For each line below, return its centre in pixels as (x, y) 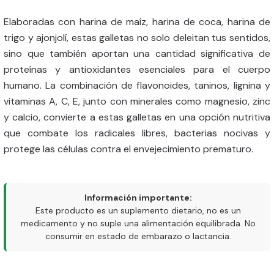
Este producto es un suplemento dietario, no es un (138, 210)
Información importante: (138, 198)
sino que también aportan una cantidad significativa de (137, 54)
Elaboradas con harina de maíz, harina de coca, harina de (137, 22)
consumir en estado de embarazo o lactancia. (138, 236)
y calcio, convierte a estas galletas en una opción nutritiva (137, 117)
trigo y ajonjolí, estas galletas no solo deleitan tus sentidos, (137, 38)
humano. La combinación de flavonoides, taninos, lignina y (137, 85)
